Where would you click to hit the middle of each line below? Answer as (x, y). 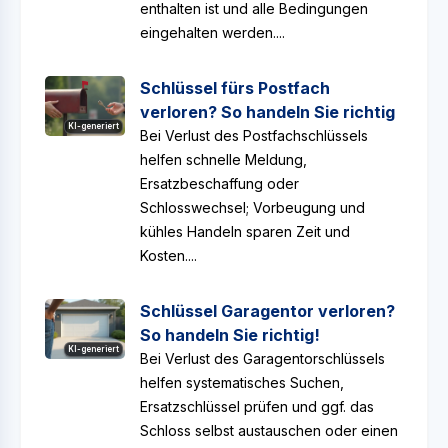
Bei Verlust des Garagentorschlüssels (262, 358)
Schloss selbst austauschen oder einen (269, 430)
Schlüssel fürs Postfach (235, 88)
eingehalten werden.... (212, 32)
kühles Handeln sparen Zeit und (245, 231)
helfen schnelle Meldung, (223, 159)
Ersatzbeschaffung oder (219, 183)
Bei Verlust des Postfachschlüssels (254, 135)
